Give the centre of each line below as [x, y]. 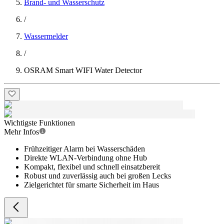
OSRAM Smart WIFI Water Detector [83, 70]
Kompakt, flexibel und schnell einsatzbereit [92, 167]
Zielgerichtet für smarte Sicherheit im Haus [91, 185]
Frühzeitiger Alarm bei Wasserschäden [84, 149]
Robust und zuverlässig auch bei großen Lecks [97, 176]
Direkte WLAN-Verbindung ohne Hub [85, 158]
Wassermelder [46, 36]
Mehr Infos [21, 132]
